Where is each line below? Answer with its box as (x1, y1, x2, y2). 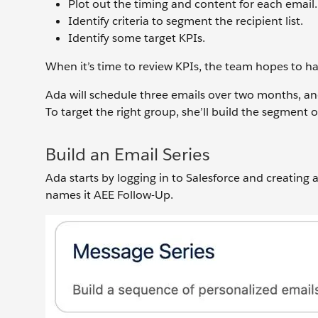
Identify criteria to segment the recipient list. (68, 13, 303, 28)
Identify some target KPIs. (68, 30, 205, 45)
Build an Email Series (45, 143, 210, 165)
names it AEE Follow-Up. (45, 187, 176, 202)
